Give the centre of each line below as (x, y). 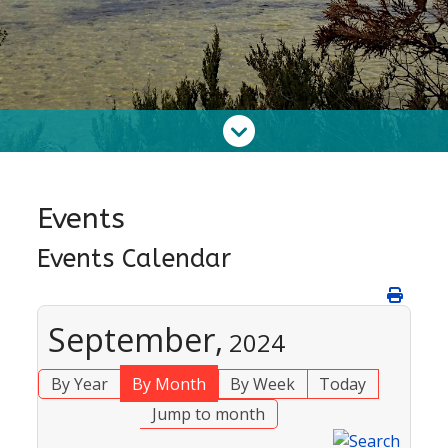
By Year (79, 384)
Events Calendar (134, 259)
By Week (262, 384)
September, (136, 339)
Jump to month (208, 414)
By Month (169, 384)
